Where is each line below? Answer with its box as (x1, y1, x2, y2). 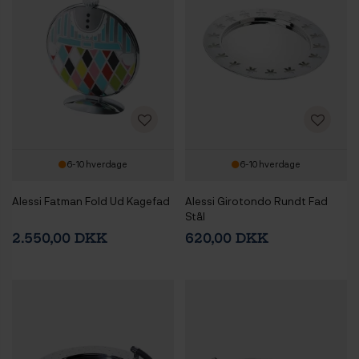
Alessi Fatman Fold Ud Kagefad (12, 194, 170, 208)
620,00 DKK (185, 230, 268, 247)
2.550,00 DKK (12, 230, 107, 247)
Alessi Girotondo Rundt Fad (185, 194, 328, 208)
